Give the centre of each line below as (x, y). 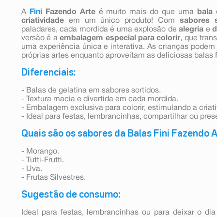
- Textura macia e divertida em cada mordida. (100, 99)
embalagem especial (98, 38)
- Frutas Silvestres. (54, 178)
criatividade (43, 21)
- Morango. (40, 151)
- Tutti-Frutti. (43, 160)
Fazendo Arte (70, 12)
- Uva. (32, 169)
